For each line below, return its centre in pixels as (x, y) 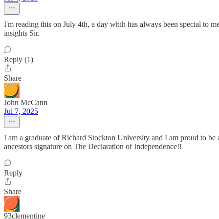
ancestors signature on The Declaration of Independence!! (93, 146)
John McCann (26, 102)
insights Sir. (22, 33)
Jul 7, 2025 (21, 111)
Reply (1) (19, 59)
